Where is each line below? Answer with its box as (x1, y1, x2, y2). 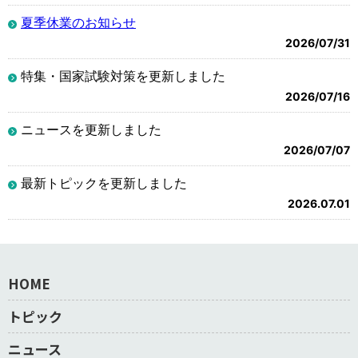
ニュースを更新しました (21, 121, 161, 137)
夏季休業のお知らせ (21, 14, 136, 30)
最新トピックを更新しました (21, 174, 187, 191)
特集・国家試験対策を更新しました (21, 67, 225, 84)
